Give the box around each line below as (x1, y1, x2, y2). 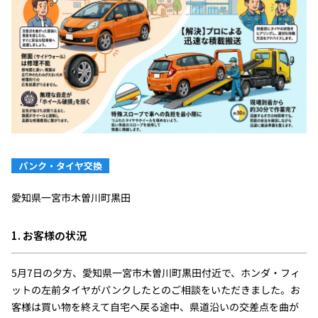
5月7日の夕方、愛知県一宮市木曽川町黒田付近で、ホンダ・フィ (11, 265, 300, 280)
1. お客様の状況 (11, 228, 87, 243)
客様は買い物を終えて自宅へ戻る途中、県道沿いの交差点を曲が (11, 300, 299, 314)
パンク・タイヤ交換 (18, 159, 102, 173)
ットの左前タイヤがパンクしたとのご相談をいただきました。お (11, 283, 300, 297)
